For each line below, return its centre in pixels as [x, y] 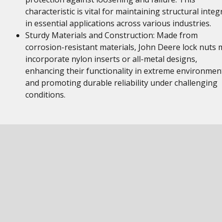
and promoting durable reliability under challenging [121, 83]
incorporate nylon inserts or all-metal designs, [111, 59]
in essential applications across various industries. [118, 23]
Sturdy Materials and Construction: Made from [111, 35]
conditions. [45, 95]
